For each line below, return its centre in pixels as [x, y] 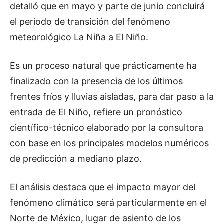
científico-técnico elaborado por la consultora [107, 128]
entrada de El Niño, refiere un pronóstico [96, 112]
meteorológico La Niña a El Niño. [79, 37]
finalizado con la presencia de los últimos [96, 81]
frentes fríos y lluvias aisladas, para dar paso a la [112, 97]
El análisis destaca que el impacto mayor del [103, 187]
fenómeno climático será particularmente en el [108, 203]
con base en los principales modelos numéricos [109, 143]
